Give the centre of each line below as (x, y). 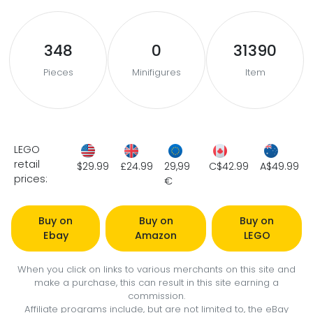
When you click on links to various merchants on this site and (156, 270)
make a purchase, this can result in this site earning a (156, 283)
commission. (156, 296)
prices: (31, 179)
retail (27, 164)
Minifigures (156, 72)
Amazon (156, 236)
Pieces (58, 72)
